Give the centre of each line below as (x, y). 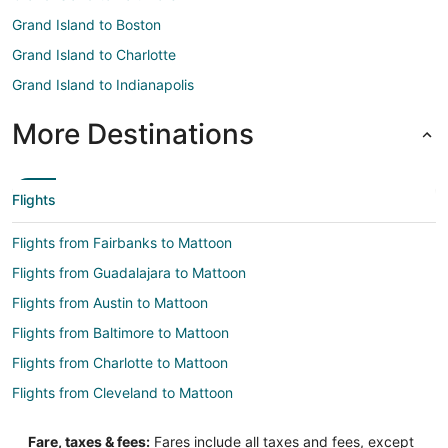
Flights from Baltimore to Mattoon (120, 332)
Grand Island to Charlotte (94, 54)
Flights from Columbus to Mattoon (122, 422)
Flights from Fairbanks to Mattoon (122, 242)
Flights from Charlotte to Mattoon (120, 362)
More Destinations (133, 133)
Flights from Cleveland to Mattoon (122, 392)
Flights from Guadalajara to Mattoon (129, 272)
